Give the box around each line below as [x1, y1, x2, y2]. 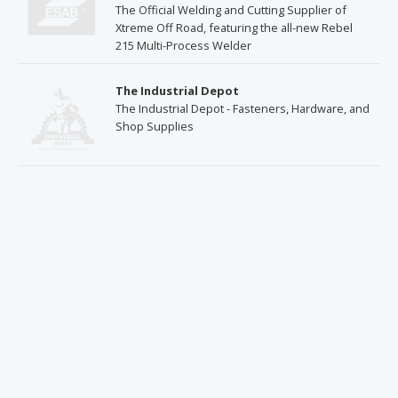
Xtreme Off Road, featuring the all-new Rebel [115, 19, 353, 36]
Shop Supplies [115, 117, 194, 134]
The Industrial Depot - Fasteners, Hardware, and [115, 99, 370, 116]
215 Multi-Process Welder [115, 36, 251, 53]
